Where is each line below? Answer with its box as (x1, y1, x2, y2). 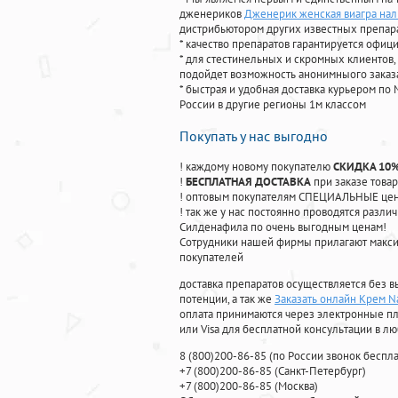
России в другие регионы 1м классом (179, 97, 366, 113)
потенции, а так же (179, 291, 275, 307)
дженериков (179, 6, 244, 22)
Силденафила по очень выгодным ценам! (179, 219, 386, 235)
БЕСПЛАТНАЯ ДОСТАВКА (186, 174, 311, 190)
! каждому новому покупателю (179, 159, 333, 175)
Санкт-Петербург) (278, 363, 366, 379)
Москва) (278, 378, 318, 394)
